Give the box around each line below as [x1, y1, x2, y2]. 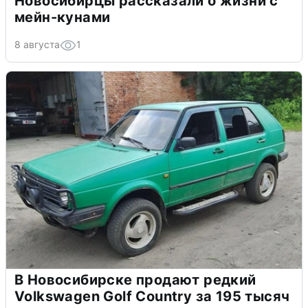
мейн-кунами [14, 8, 111, 25]
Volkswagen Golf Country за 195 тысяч [14, 287, 290, 305]
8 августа [14, 38, 60, 50]
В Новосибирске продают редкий [14, 271, 256, 288]
